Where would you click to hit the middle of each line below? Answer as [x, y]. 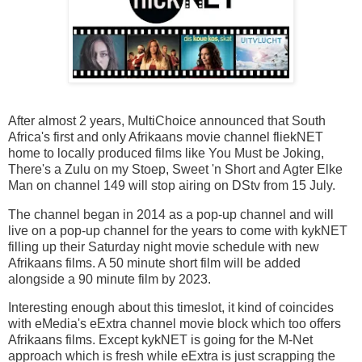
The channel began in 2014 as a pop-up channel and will [171, 214]
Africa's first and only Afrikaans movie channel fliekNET [166, 137]
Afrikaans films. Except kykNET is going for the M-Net [160, 340]
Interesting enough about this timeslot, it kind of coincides [171, 308]
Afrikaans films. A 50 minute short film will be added [154, 263]
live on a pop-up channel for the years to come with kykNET [178, 230]
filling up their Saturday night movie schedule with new [164, 246]
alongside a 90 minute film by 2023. [109, 279]
